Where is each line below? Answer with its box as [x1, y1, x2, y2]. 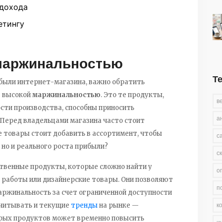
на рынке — [98, 201, 139, 210]
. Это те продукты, [101, 90, 164, 99]
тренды [71, 201, 98, 210]
